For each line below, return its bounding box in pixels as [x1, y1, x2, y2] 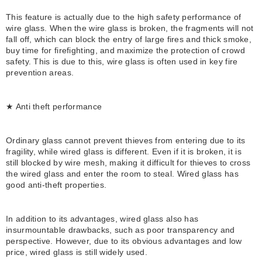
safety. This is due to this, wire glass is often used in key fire [6, 57, 238, 67]
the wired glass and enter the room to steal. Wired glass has [6, 169, 239, 179]
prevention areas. [6, 68, 74, 78]
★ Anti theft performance [6, 102, 102, 112]
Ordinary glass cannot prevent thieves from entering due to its [6, 136, 246, 146]
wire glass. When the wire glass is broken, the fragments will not [6, 23, 254, 33]
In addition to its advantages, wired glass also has [6, 214, 199, 224]
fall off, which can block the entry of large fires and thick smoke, [6, 35, 252, 44]
